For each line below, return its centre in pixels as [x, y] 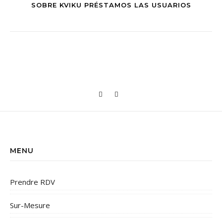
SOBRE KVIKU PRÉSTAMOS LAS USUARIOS [111, 5]
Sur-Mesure [30, 205]
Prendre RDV [32, 182]
